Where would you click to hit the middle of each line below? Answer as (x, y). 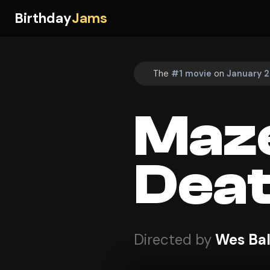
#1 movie (191, 73)
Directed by (174, 240)
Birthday (43, 18)
